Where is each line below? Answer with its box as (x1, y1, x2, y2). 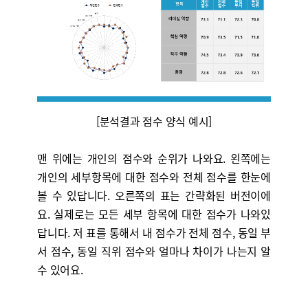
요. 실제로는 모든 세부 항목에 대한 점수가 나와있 (36, 206, 271, 222)
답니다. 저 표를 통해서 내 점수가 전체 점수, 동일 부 (36, 224, 271, 241)
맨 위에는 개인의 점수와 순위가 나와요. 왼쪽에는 (36, 150, 271, 166)
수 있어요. (36, 261, 83, 278)
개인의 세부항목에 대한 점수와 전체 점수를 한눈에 (36, 168, 271, 185)
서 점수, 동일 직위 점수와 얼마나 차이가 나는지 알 (36, 243, 271, 259)
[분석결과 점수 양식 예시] (96, 113, 212, 129)
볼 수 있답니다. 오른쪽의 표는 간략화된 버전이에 (36, 187, 271, 203)
